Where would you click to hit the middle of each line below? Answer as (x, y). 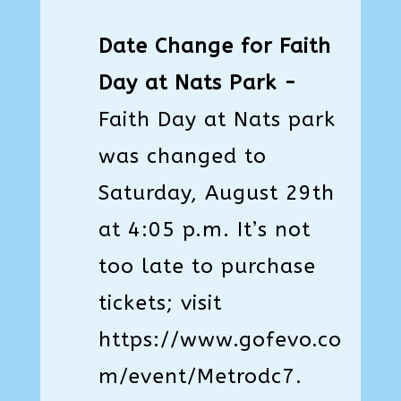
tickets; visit (160, 303)
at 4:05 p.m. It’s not (204, 229)
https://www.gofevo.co (220, 339)
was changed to (182, 156)
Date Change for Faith (214, 46)
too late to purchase (207, 266)
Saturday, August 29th (216, 192)
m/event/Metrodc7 (196, 376)
